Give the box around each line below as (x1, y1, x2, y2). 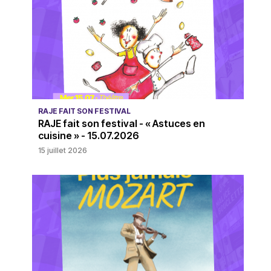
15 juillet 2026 (38, 146, 87, 155)
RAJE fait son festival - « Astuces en (38, 117, 205, 130)
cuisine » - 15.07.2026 (38, 129, 139, 142)
